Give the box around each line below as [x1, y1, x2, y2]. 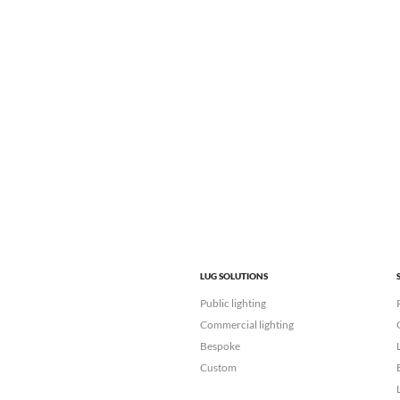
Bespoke [200, 339, 240, 354]
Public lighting [200, 296, 266, 311]
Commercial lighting [200, 318, 294, 332]
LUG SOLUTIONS [200, 271, 268, 282]
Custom [200, 361, 237, 375]
